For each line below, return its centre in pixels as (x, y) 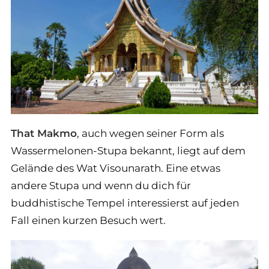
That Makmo (44, 133)
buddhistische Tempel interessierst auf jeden (125, 203)
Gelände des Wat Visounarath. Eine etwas (116, 168)
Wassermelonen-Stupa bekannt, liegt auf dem (128, 151)
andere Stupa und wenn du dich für (101, 186)
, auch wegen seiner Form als (150, 133)
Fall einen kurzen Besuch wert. (88, 220)
